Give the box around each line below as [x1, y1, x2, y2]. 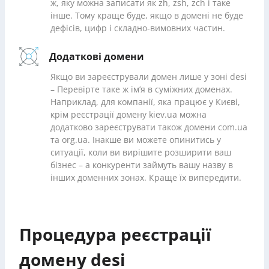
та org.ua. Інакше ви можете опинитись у [50, 134, 221, 145]
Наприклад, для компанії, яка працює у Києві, [50, 97, 240, 107]
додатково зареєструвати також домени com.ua [50, 122, 247, 133]
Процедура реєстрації [19, 223, 211, 246]
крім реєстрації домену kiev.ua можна [50, 109, 207, 120]
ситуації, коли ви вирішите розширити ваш [50, 147, 231, 158]
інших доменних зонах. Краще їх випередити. [50, 172, 241, 183]
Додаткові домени [49, 50, 144, 63]
